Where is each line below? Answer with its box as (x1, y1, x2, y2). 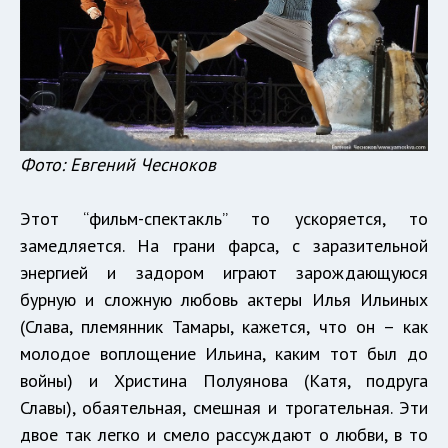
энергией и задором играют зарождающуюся (20, 260, 428, 284)
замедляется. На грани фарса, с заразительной (20, 233, 428, 257)
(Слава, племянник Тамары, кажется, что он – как (20, 314, 428, 338)
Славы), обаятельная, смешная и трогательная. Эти (20, 395, 428, 419)
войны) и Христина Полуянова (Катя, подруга (20, 368, 428, 392)
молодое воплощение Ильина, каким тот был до (20, 341, 428, 365)
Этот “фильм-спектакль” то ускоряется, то (20, 206, 428, 230)
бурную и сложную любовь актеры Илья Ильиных (20, 287, 428, 311)
